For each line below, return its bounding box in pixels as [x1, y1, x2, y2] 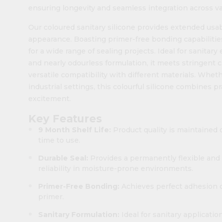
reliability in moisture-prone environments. [38, 164, 195, 173]
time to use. [38, 136, 82, 145]
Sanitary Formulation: [38, 210, 119, 219]
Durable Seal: [38, 154, 90, 163]
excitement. [28, 94, 73, 103]
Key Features [28, 112, 105, 125]
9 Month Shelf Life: [38, 125, 111, 134]
